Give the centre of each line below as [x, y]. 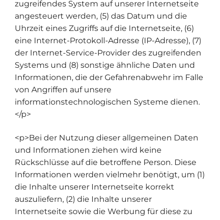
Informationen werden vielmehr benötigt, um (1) [110, 174]
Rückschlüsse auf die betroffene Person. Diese [106, 162]
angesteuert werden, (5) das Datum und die [101, 16]
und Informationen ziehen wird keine [88, 150]
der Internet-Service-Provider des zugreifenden [108, 53]
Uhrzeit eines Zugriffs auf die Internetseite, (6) [104, 28]
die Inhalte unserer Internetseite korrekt [95, 187]
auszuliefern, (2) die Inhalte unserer [83, 199]
